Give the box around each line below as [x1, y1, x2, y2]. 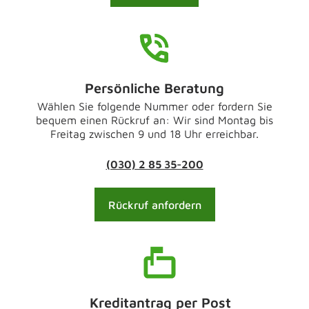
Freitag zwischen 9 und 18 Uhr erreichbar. [50, 128, 259, 140]
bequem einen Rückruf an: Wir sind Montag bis [36, 114, 273, 126]
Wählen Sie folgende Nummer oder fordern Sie [37, 100, 272, 112]
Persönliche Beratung [85, 80, 224, 96]
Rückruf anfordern [108, 198, 201, 211]
